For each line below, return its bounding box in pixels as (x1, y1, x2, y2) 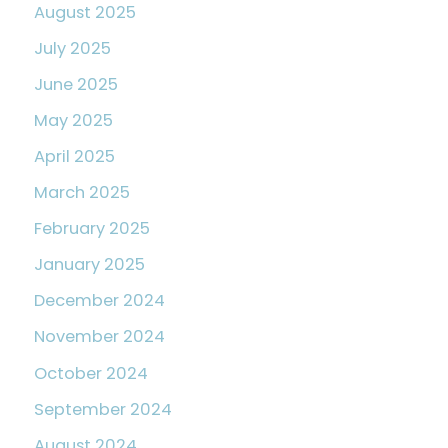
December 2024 (34, 289, 165, 313)
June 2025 (34, 72, 118, 96)
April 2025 (34, 144, 115, 168)
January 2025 (34, 253, 145, 277)
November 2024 (34, 325, 165, 349)
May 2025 (34, 108, 113, 132)
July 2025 (34, 36, 111, 60)
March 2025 (34, 181, 130, 205)
